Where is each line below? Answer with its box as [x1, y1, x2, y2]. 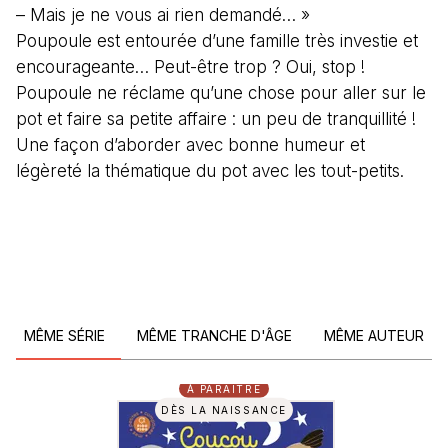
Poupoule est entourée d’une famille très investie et [16, 30, 418, 51]
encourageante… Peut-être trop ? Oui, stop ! [16, 56, 365, 77]
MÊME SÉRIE [24, 326, 105, 344]
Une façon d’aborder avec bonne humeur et [16, 134, 365, 155]
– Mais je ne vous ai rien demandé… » [16, 4, 310, 25]
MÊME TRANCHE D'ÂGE [137, 326, 292, 344]
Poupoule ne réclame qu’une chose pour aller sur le [16, 82, 426, 103]
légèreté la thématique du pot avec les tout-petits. [16, 160, 404, 181]
